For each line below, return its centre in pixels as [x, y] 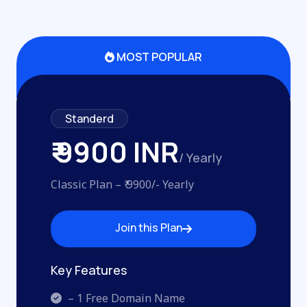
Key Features [88, 270]
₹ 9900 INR [114, 152]
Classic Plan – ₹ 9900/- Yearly [122, 184]
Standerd [89, 119]
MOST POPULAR [158, 57]
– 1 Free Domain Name [125, 298]
